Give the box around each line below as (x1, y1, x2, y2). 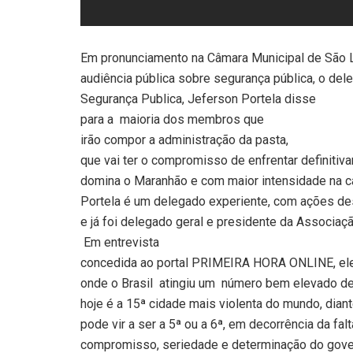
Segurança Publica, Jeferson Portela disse (80, 91, 316, 106)
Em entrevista (84, 234, 159, 250)
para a (80, 111, 113, 127)
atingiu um (159, 275, 218, 291)
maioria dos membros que (120, 111, 264, 127)
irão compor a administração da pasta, (80, 132, 288, 147)
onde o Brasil (80, 275, 153, 291)
